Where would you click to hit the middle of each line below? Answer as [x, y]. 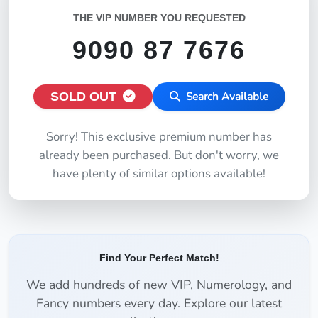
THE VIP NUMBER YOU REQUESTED [159, 18]
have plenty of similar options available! [159, 174]
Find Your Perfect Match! [159, 258]
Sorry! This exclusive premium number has [159, 137]
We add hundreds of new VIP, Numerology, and [159, 285]
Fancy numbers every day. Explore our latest [159, 303]
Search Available [225, 97]
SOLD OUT [85, 97]
